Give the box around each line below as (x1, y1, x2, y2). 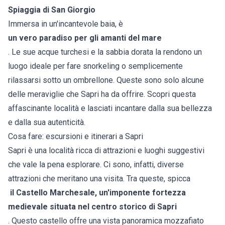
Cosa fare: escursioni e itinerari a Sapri (8, 132, 143, 142)
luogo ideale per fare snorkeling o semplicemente (8, 61, 183, 71)
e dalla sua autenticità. (8, 118, 85, 128)
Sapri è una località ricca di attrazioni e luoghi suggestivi (8, 146, 204, 156)
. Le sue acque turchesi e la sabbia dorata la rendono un (8, 47, 202, 57)
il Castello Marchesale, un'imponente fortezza (8, 188, 186, 198)
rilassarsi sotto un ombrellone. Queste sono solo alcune (8, 75, 204, 85)
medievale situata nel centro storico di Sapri (8, 202, 177, 212)
